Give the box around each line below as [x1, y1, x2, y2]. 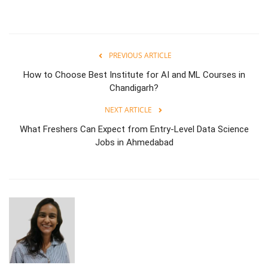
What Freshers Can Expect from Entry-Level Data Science [19, 123, 249, 135]
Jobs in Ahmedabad [95, 136, 173, 148]
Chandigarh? [109, 82, 159, 93]
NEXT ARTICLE [104, 104, 152, 115]
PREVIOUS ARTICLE [108, 50, 172, 60]
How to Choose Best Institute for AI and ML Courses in [23, 69, 245, 80]
